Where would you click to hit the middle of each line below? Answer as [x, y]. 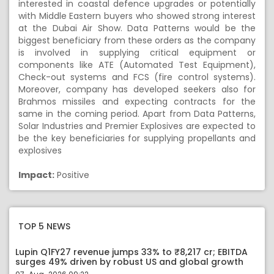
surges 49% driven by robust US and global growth [129, 262]
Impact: [36, 175]
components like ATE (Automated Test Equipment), [137, 65]
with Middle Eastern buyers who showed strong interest [137, 16]
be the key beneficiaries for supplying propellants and [137, 138]
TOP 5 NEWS [44, 227]
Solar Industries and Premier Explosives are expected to [137, 126]
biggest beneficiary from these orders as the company [137, 40]
